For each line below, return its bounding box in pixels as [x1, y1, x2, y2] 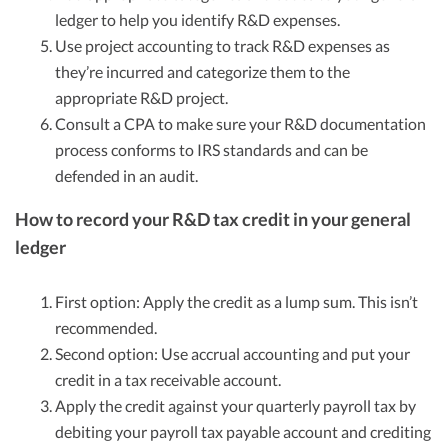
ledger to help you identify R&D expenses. [55, 10, 340, 30]
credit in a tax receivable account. [55, 370, 281, 390]
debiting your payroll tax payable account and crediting [55, 422, 431, 442]
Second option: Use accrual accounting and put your [55, 344, 410, 364]
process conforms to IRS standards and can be [55, 140, 368, 160]
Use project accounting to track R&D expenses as [55, 36, 390, 56]
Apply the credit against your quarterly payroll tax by [55, 396, 416, 416]
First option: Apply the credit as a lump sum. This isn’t [55, 292, 418, 312]
